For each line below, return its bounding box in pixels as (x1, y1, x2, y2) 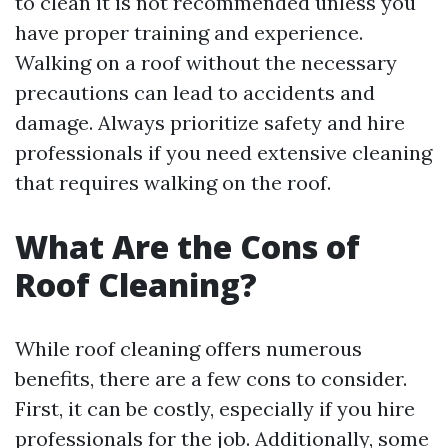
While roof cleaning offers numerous (15, 336, 362, 361)
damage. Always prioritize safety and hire (15, 110, 405, 135)
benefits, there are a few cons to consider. (15, 366, 407, 391)
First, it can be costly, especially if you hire (15, 396, 415, 421)
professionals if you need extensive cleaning (15, 140, 432, 165)
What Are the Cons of (15, 225, 360, 268)
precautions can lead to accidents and (15, 80, 375, 105)
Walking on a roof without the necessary (15, 50, 397, 75)
